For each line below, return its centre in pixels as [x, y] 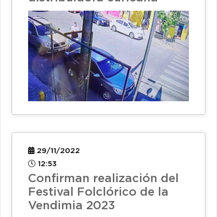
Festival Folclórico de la [98, 193]
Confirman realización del [103, 179]
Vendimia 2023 [71, 206]
